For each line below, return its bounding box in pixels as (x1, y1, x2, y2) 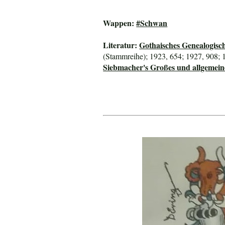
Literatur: (103, 39, 140, 51)
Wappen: (103, 17, 137, 29)
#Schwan (136, 17, 168, 29)
